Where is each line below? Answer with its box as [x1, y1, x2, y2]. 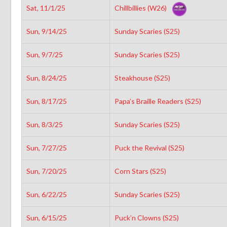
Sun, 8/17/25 [26, 96, 67, 105]
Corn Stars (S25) [114, 166, 168, 175]
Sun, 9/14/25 [26, 26, 67, 35]
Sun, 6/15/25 [26, 213, 67, 222]
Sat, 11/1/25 [26, 3, 65, 12]
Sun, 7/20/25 [26, 166, 67, 175]
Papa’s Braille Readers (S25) [114, 96, 203, 105]
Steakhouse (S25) [114, 73, 172, 82]
